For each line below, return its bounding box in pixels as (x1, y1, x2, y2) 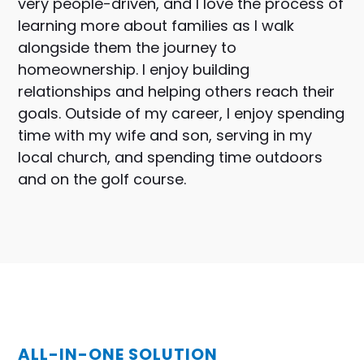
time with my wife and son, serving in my (18, 125, 313, 145)
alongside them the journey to (18, 37, 237, 58)
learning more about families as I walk (18, 15, 295, 36)
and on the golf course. (18, 169, 187, 189)
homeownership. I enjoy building (18, 59, 250, 80)
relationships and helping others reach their (18, 81, 336, 102)
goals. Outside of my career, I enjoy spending (18, 103, 345, 123)
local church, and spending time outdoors (18, 147, 323, 167)
